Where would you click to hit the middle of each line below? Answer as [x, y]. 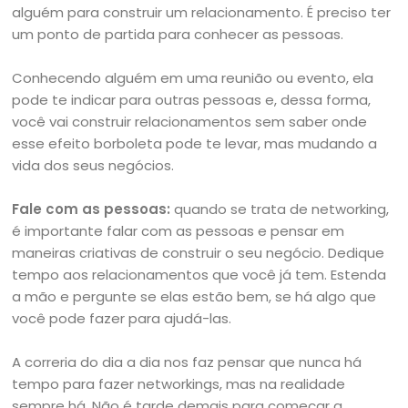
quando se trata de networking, [282, 209]
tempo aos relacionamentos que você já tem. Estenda [199, 275]
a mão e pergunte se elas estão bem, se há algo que [194, 296]
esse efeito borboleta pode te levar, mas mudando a [195, 143]
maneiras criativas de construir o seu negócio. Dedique [199, 253]
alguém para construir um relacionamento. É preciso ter [202, 12]
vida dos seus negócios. [93, 165]
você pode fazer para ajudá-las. [122, 318]
